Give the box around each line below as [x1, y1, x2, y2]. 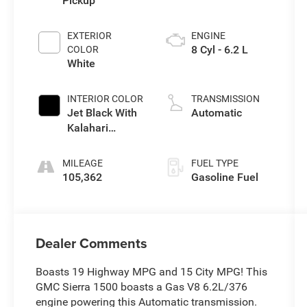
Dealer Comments [36, 233, 148, 254]
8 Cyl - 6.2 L [191, 43, 248, 57]
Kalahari [67, 121, 109, 135]
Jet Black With [67, 106, 138, 120]
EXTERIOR [67, 30, 112, 42]
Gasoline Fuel [191, 171, 258, 184]
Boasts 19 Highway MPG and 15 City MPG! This [36, 265, 268, 279]
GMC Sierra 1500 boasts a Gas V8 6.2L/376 [36, 280, 248, 294]
